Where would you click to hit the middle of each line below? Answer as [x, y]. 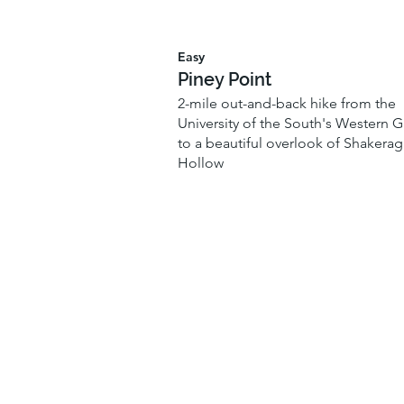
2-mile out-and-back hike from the [286, 103]
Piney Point [224, 80]
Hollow [200, 162]
